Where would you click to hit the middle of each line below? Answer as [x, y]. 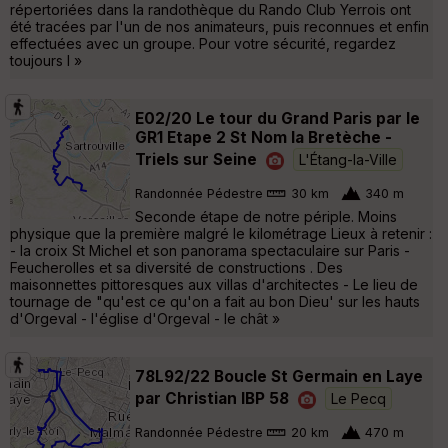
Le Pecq [358, 398]
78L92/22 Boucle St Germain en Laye [279, 377]
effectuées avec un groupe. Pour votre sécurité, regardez [203, 44]
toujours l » [46, 61]
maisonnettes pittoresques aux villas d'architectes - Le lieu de [214, 285]
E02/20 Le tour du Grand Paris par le [277, 119]
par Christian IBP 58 [212, 398]
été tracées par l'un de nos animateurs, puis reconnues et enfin [219, 27]
